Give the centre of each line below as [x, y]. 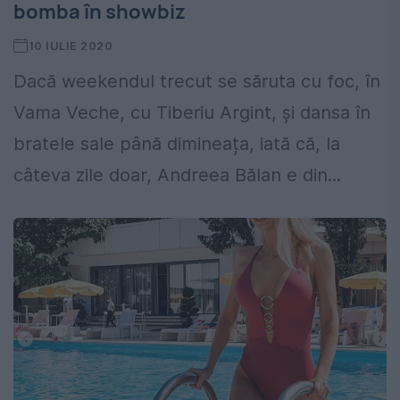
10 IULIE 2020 [71, 46]
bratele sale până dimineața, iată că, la [177, 144]
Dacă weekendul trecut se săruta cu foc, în [197, 82]
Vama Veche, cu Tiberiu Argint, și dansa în [192, 113]
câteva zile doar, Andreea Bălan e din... [177, 175]
